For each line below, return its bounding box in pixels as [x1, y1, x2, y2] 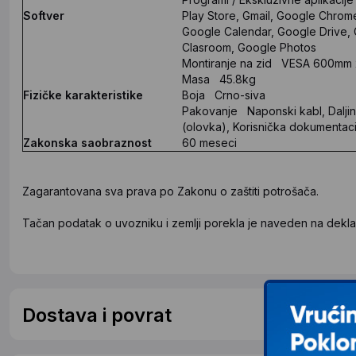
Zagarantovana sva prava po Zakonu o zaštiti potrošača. [22, 184, 319, 198]
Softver [23, 8, 64, 22]
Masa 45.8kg [182, 72, 256, 86]
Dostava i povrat [22, 303, 172, 327]
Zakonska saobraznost [23, 135, 152, 149]
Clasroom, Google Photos [182, 40, 316, 54]
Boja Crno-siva [182, 87, 265, 102]
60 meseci [182, 135, 237, 149]
